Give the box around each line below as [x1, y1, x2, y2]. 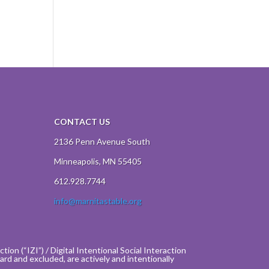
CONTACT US [53, 116, 110, 127]
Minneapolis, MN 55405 [53, 156, 142, 166]
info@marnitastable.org [53, 195, 142, 206]
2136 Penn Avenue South [53, 136, 150, 147]
